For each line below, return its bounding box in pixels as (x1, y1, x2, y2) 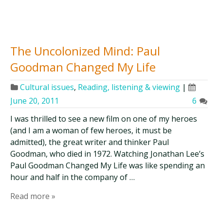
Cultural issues (20, 82, 74, 92)
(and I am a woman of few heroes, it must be (10, 125, 172, 136)
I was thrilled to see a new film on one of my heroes (10, 113, 198, 124)
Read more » (10, 191, 56, 201)
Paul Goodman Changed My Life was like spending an (10, 160, 205, 171)
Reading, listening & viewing (78, 82, 181, 92)
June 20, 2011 (10, 95, 59, 106)
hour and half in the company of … (10, 172, 135, 182)
